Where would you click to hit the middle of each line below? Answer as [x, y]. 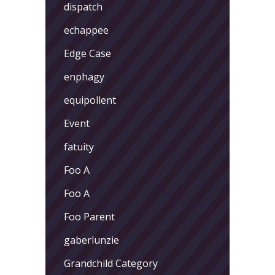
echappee [86, 30]
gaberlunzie [91, 240]
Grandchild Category [111, 263]
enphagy [84, 76]
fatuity [79, 146]
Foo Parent [89, 216]
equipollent [90, 100]
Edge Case [87, 53]
